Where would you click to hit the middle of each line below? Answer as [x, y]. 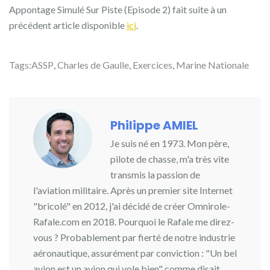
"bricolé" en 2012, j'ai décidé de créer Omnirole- [132, 206]
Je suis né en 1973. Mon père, [170, 143]
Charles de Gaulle [93, 64]
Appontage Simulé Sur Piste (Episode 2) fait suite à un [118, 9]
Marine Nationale [212, 64]
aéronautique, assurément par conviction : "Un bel [135, 253]
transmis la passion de [155, 174]
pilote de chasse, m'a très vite [170, 159]
